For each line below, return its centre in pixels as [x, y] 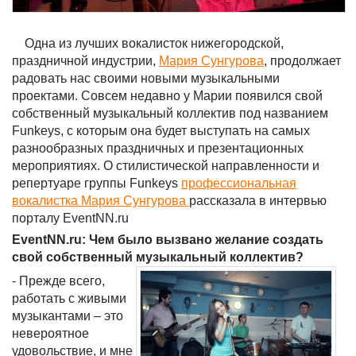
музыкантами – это [68, 316]
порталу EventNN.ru [70, 218]
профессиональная [239, 183]
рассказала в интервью [258, 201]
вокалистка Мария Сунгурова [101, 201]
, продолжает [302, 61]
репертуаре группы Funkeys [97, 183]
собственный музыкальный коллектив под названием [170, 113]
